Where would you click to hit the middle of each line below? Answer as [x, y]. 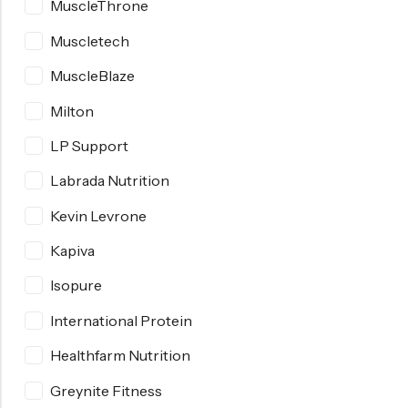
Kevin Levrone [98, 215]
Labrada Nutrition [110, 181]
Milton [72, 111]
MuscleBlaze [92, 76]
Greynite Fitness [106, 390]
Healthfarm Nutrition [120, 356]
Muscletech [90, 41]
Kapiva [72, 251]
